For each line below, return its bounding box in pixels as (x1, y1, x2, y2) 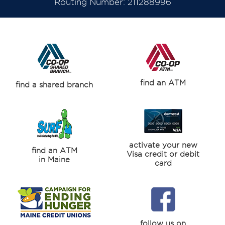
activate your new (129, 141, 197, 149)
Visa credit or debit (127, 150, 199, 158)
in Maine (39, 155, 70, 164)
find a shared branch (16, 80, 93, 89)
